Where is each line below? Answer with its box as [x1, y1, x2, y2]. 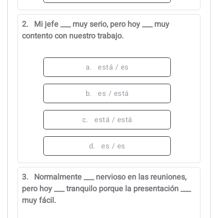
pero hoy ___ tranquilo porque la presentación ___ [22, 182, 191, 195]
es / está [98, 88, 129, 99]
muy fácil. [22, 194, 56, 206]
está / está [94, 114, 132, 125]
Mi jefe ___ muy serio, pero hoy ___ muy [34, 18, 169, 30]
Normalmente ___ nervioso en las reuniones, [34, 171, 186, 183]
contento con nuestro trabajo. [22, 30, 124, 42]
